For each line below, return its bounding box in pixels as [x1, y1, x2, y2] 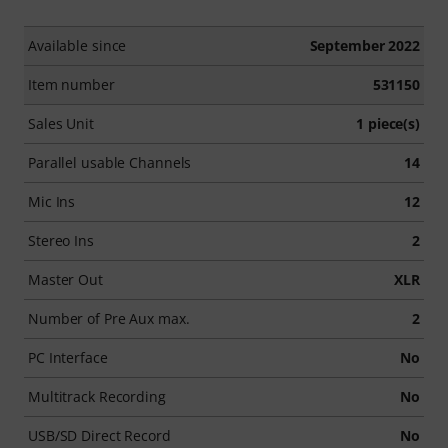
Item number [28, 74, 115, 94]
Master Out [28, 269, 103, 289]
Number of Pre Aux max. [28, 308, 190, 328]
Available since [28, 35, 127, 55]
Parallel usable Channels [28, 152, 192, 172]
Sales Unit [28, 113, 94, 133]
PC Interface [28, 347, 108, 367]
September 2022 [309, 35, 420, 55]
